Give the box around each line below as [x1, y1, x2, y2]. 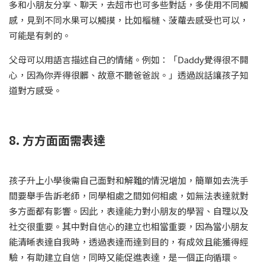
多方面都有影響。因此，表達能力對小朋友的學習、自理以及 [9, 205, 248, 218]
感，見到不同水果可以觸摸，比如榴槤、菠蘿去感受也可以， [9, 14, 248, 27]
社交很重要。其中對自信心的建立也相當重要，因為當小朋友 [9, 220, 248, 233]
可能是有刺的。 [9, 29, 71, 42]
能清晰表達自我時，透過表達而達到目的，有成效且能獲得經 [9, 235, 248, 248]
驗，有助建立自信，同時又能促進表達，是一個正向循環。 [9, 251, 240, 264]
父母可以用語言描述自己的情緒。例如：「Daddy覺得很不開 [9, 53, 248, 66]
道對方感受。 [9, 84, 62, 97]
